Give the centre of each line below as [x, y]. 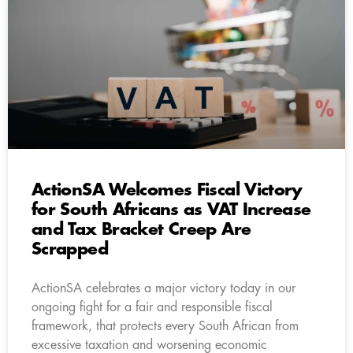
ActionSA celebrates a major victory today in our [163, 288]
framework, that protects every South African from [165, 326]
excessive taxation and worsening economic [149, 345]
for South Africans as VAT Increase [171, 210]
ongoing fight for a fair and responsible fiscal [152, 307]
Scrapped [70, 249]
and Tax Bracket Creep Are [141, 229]
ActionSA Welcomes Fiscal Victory [167, 190]
